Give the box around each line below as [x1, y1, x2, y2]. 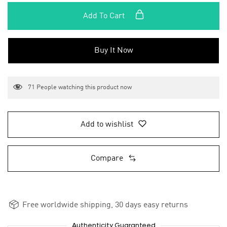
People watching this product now [35, 84, 132, 91]
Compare [91, 155, 123, 163]
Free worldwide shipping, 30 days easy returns [20, 201, 188, 210]
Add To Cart [83, 12, 127, 20]
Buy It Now [94, 47, 133, 55]
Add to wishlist [81, 121, 133, 129]
